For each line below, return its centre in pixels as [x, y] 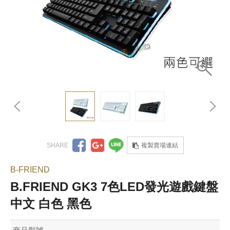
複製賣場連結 [159, 146]
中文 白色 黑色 [51, 204]
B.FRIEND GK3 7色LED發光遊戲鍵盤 [114, 187]
